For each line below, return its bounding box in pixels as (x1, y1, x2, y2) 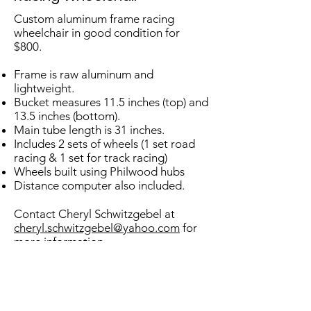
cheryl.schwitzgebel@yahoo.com (14, 221, 180, 235)
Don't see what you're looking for (26, 261, 196, 275)
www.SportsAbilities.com (40, 289, 168, 303)
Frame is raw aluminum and (14, 67, 153, 81)
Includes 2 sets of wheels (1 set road (14, 137, 195, 151)
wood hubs (128, 165, 185, 178)
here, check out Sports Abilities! (30, 275, 192, 289)
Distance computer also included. (14, 178, 185, 192)
